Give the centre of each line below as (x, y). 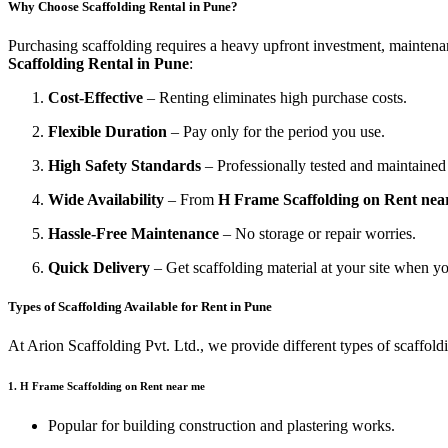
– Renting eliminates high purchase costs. (275, 98)
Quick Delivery (99, 268)
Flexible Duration (107, 132)
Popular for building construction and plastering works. (221, 426)
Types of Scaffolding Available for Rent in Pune (140, 307)
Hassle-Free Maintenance (133, 234)
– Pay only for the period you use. (276, 132)
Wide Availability (106, 200)
